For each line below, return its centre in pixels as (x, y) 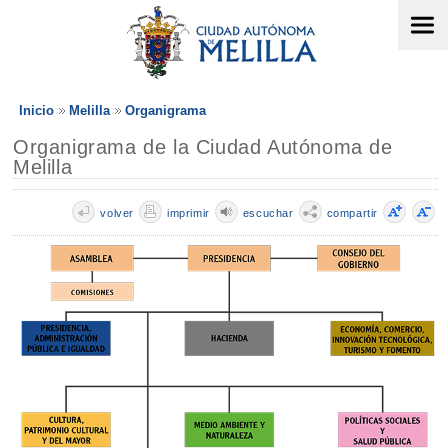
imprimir (188, 213)
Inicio (36, 110)
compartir (352, 213)
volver (117, 213)
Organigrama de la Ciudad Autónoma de (203, 147)
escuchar (268, 213)
